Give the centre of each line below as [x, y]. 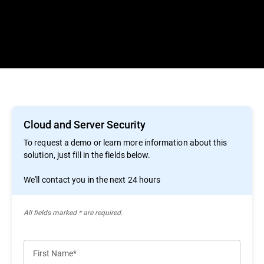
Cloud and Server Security [85, 124]
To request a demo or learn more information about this [126, 142]
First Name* [55, 253]
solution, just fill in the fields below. [87, 155]
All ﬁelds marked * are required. [73, 212]
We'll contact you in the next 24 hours [92, 179]
